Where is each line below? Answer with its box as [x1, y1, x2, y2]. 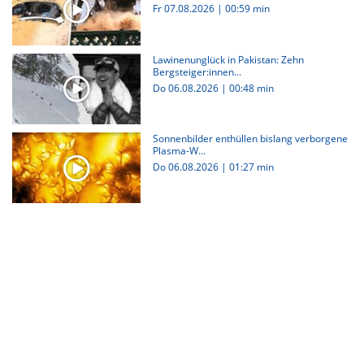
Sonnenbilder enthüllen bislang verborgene [152, 131, 348, 145]
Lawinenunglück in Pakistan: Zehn [152, 52, 304, 67]
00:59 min [224, 2, 270, 16]
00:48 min [228, 80, 274, 95]
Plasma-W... [152, 143, 206, 158]
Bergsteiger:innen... [152, 64, 241, 79]
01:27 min [228, 159, 274, 174]
